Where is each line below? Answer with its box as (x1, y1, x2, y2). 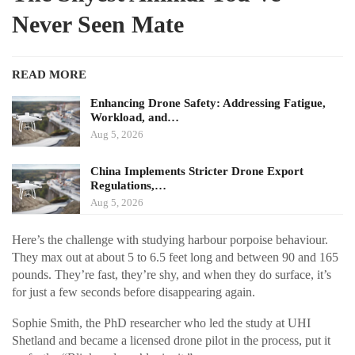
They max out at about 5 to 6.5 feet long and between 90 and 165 (12, 250, 338, 265)
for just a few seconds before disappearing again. (12, 285, 255, 300)
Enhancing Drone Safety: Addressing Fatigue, (90, 97, 326, 110)
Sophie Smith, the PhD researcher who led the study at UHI (12, 316, 311, 330)
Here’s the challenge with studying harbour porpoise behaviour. (12, 233, 328, 247)
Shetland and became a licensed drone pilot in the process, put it (12, 334, 330, 348)
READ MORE (12, 68, 86, 82)
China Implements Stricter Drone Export (90, 164, 303, 177)
